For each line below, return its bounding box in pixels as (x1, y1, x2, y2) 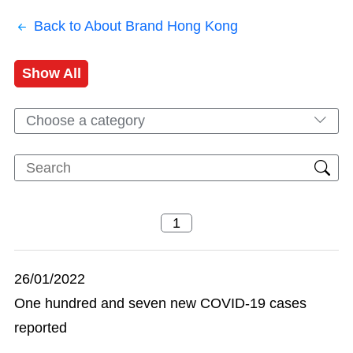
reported (14, 320, 67, 336)
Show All (21, 65, 81, 81)
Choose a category (26, 113, 145, 128)
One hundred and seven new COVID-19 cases (14, 295, 307, 311)
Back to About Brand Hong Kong (34, 17, 238, 34)
